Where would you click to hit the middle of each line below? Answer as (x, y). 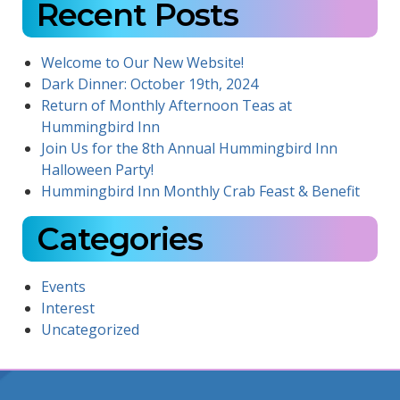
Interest (67, 308)
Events (63, 287)
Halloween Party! (97, 170)
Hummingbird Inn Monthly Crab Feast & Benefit (200, 192)
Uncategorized (90, 330)
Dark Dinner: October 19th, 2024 (149, 84)
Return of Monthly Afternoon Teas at (166, 106)
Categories (119, 239)
